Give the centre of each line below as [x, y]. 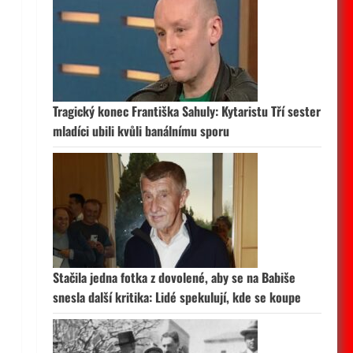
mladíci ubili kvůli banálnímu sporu [141, 131]
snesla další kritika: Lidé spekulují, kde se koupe [176, 297]
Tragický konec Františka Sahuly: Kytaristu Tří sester [186, 111]
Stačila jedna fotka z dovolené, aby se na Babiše [174, 277]
